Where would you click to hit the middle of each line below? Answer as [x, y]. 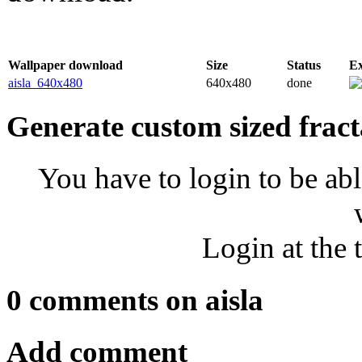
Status [304, 65]
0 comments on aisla [135, 300]
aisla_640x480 [45, 82]
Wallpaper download [65, 65]
